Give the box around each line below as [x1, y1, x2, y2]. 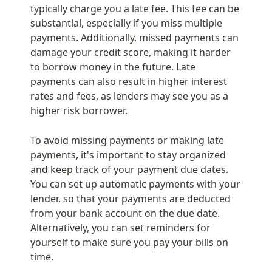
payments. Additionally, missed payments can [30, 30, 239, 44]
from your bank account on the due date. [30, 206, 220, 220]
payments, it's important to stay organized [30, 148, 226, 161]
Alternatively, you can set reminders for [30, 220, 211, 234]
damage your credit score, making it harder [30, 45, 231, 59]
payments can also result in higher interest [30, 74, 227, 88]
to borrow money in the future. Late [30, 59, 195, 73]
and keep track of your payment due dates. [30, 162, 228, 176]
